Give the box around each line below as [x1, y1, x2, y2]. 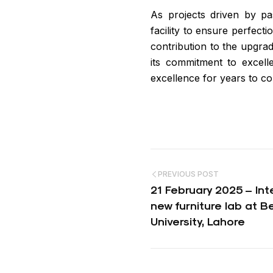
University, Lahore [151, 214, 245, 228]
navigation [150, 178, 271, 207]
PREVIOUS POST [158, 169, 219, 179]
